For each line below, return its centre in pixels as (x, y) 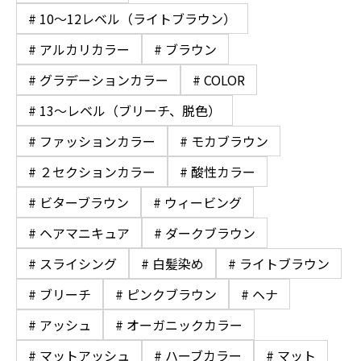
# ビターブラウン (79, 202)
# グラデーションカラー (98, 79)
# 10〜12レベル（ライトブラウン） (132, 18)
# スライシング (73, 263)
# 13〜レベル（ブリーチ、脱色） (124, 110)
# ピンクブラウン (166, 294)
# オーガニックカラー (179, 324)
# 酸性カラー (218, 171)
